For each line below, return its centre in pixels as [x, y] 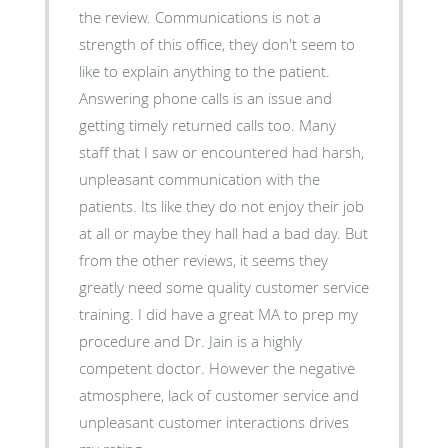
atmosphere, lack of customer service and [218, 394]
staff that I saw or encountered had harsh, [221, 151]
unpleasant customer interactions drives [213, 421]
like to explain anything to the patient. [204, 70]
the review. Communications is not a [199, 16]
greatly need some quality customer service [223, 286]
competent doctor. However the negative [216, 367]
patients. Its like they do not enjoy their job [221, 205]
